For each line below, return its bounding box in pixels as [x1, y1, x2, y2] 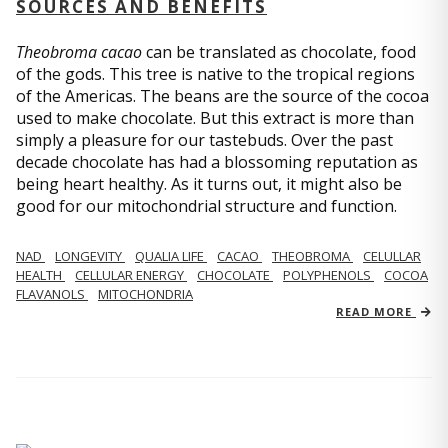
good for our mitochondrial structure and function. [16, 195, 397, 217]
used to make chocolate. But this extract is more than [16, 107, 414, 129]
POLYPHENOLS [283, 266, 374, 284]
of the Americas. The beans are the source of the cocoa [16, 85, 429, 107]
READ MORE [336, 304, 416, 319]
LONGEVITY [55, 247, 125, 265]
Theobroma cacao [16, 41, 142, 63]
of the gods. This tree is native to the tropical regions [16, 63, 415, 85]
